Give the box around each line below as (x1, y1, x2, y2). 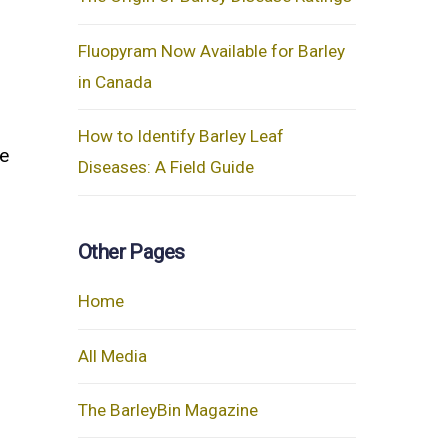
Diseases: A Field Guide (77, 157, 254, 178)
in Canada (77, 71, 152, 92)
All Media (77, 345, 147, 366)
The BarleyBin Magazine (77, 400, 258, 421)
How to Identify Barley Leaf (77, 126, 284, 147)
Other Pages (77, 239, 185, 264)
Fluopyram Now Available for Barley (77, 40, 345, 61)
